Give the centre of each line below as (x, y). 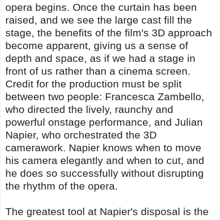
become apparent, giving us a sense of (97, 45)
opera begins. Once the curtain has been (101, 7)
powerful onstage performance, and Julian (104, 122)
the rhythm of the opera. (62, 186)
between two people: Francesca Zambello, (105, 96)
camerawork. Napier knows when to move (103, 147)
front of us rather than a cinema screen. (98, 71)
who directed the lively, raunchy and (89, 109)
